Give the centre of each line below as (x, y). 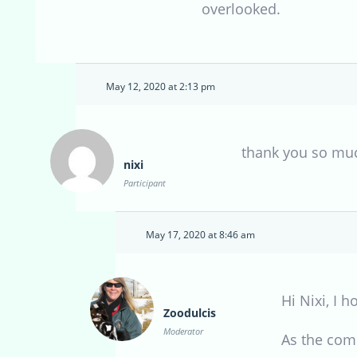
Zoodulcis (190, 312)
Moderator (183, 331)
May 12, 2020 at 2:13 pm (161, 86)
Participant (145, 182)
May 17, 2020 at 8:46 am (200, 234)
